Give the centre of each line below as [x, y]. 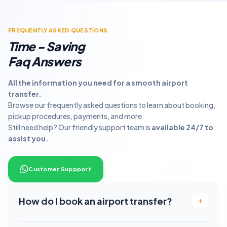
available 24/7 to [182, 127]
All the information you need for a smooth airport [98, 83]
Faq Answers [45, 61]
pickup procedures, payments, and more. [76, 116]
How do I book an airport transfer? [96, 201]
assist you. [28, 138]
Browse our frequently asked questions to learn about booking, [112, 105]
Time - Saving [47, 46]
